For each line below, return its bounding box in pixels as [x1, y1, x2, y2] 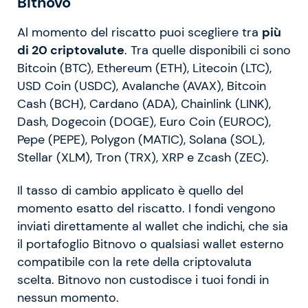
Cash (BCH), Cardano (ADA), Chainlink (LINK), [17, 96, 271, 111]
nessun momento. [17, 289, 119, 305]
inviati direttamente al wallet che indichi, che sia [17, 218, 288, 234]
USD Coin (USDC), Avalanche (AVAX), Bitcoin [17, 78, 266, 93]
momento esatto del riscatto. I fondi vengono [17, 200, 276, 216]
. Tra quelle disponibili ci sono [124, 42, 291, 58]
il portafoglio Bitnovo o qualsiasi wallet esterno [17, 236, 284, 252]
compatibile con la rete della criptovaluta [17, 254, 252, 269]
